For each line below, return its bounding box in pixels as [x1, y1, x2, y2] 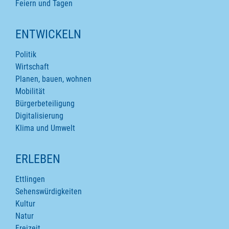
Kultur [15, 199, 35, 209]
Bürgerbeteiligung [15, 99, 75, 108]
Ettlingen [15, 174, 45, 184]
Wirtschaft [15, 62, 49, 72]
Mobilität [15, 86, 45, 96]
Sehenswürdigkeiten [15, 187, 82, 196]
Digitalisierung [15, 111, 63, 121]
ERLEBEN [15, 152, 60, 166]
